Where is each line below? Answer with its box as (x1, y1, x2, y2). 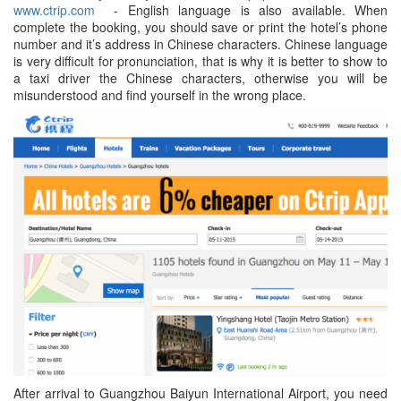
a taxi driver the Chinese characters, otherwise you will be (13, 68, 388, 87)
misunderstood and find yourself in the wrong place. (13, 85, 306, 104)
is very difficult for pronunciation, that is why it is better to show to (13, 51, 388, 70)
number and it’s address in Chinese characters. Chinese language (13, 34, 388, 53)
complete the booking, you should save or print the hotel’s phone (13, 17, 388, 36)
